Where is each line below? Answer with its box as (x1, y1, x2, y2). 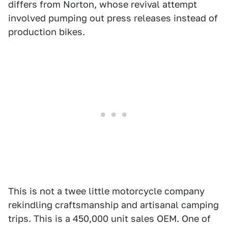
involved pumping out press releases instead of (8, 13, 218, 23)
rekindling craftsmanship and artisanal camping (8, 199, 219, 210)
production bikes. (8, 26, 85, 37)
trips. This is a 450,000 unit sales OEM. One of (8, 213, 211, 224)
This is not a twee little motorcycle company (8, 186, 205, 196)
